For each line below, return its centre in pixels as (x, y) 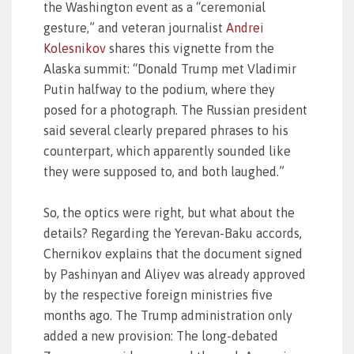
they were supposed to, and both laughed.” (164, 171)
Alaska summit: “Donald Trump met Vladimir (170, 69)
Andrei (245, 28)
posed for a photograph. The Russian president (175, 110)
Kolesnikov (75, 48)
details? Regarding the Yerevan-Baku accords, (173, 233)
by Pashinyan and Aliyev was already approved (175, 274)
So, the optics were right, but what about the (169, 213)
